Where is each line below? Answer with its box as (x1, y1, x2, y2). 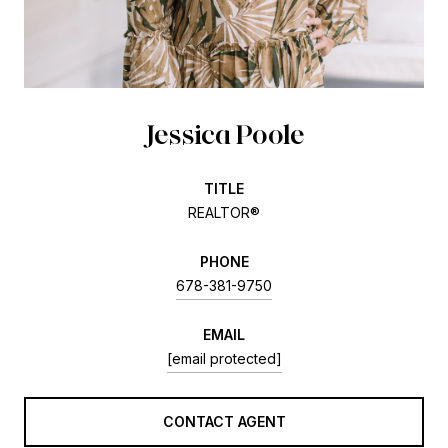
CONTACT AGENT (162, 412, 286, 430)
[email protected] (166, 349, 282, 367)
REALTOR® (188, 203, 260, 221)
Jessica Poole (143, 116, 305, 151)
